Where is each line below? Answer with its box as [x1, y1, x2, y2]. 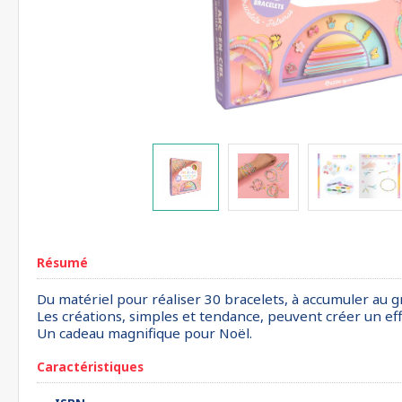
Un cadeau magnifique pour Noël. [37, 324, 252, 342]
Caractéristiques [37, 358, 144, 375]
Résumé [37, 254, 88, 271]
